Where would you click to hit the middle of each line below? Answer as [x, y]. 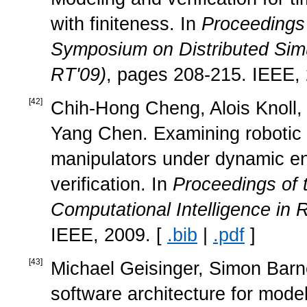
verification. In [112, 184]
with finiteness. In [126, 24]
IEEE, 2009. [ [109, 235]
